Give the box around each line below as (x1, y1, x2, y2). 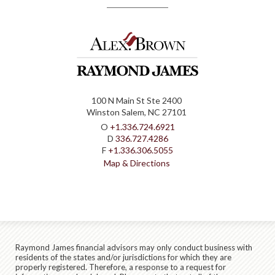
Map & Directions (103, 158, 170, 169)
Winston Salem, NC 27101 (87, 107, 187, 118)
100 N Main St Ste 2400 (91, 95, 182, 106)
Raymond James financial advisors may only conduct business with (15, 242, 252, 253)
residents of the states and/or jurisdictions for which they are (15, 252, 231, 263)
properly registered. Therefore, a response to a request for (15, 262, 226, 273)
